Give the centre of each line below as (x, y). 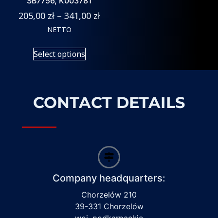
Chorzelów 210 (109, 194)
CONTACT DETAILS (109, 102)
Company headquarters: (109, 178)
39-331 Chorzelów (109, 206)
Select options (59, 54)
